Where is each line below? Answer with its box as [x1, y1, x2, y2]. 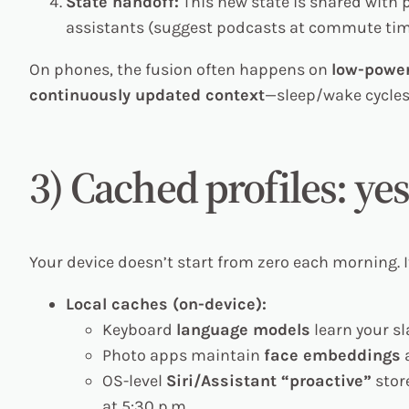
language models [176, 319, 310, 340]
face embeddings [264, 344, 401, 365]
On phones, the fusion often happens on [29, 59, 331, 80]
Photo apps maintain [102, 344, 264, 365]
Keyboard [102, 319, 176, 340]
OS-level [102, 370, 166, 391]
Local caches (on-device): [66, 293, 267, 314]
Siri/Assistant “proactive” [166, 370, 372, 391]
